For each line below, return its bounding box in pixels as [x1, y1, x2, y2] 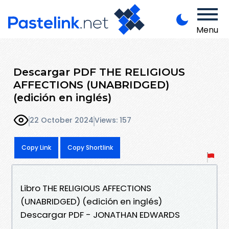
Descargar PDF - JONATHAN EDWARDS [20, 208, 180, 221]
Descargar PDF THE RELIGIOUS [13, 65, 185, 78]
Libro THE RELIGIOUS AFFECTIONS [20, 181, 151, 194]
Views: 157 [95, 115, 131, 126]
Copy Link [21, 143, 51, 152]
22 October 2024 [30, 115, 94, 126]
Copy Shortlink [67, 143, 113, 152]
